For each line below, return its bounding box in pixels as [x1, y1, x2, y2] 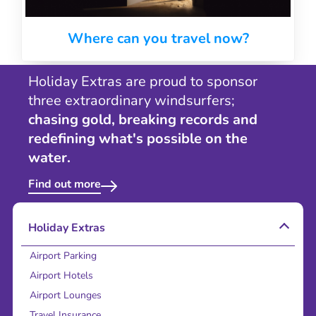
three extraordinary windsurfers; [28, 91, 235, 111]
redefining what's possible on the [28, 129, 248, 149]
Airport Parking [30, 249, 97, 263]
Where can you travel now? [67, 29, 249, 49]
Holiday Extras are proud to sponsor [28, 72, 257, 92]
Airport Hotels [30, 269, 93, 283]
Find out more [28, 176, 101, 193]
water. [28, 148, 71, 168]
